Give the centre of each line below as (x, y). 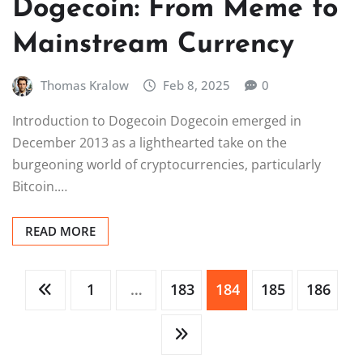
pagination (93, 342)
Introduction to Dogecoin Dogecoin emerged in (157, 120)
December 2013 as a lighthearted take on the (149, 142)
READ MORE (60, 231)
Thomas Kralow (84, 85)
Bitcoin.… (40, 186)
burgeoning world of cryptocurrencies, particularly (167, 164)
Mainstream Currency (153, 45)
